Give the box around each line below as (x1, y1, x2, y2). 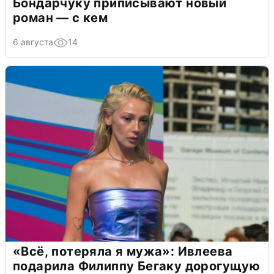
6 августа (13, 36, 53, 47)
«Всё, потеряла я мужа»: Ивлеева (13, 243, 233, 259)
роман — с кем (13, 10, 108, 25)
